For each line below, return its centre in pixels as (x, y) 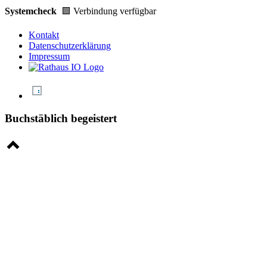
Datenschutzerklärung (70, 45)
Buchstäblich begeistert (61, 119)
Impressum (49, 56)
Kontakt (44, 35)
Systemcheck (33, 11)
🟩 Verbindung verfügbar (109, 11)
